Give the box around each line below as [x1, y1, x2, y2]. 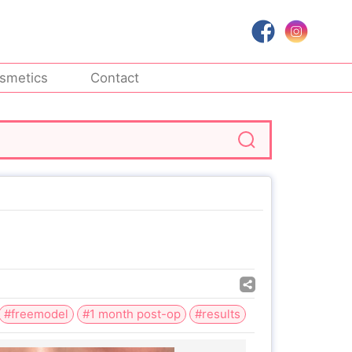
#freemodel [4, 306, 68, 321]
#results [195, 306, 240, 321]
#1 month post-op [82, 306, 181, 321]
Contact [90, 70, 140, 86]
